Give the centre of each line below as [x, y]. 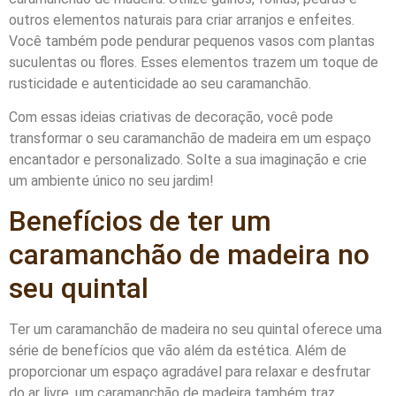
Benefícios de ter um [140, 221]
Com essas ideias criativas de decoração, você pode [171, 117]
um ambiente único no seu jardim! [111, 181]
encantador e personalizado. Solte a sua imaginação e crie [188, 160]
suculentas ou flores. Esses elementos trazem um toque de [194, 62]
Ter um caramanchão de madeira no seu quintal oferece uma [195, 330]
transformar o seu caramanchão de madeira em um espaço [190, 138]
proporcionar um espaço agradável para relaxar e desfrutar [190, 372]
